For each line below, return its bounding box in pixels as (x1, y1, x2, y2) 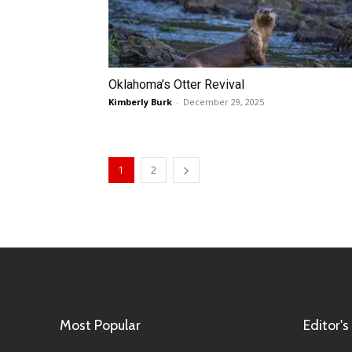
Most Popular (60, 317, 141, 334)
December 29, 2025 (183, 96, 264, 108)
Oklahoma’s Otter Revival (108, 77, 244, 92)
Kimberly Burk (108, 96, 172, 108)
